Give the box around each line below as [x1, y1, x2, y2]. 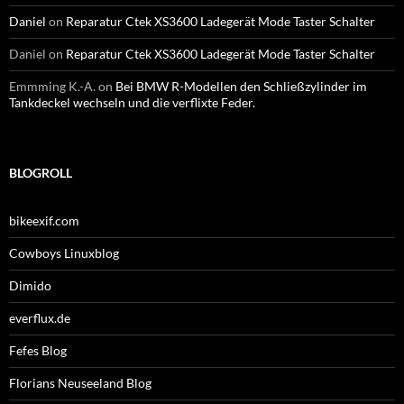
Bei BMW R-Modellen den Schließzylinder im [115, 78, 367, 94]
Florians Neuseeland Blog [9, 375, 151, 390]
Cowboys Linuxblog [9, 245, 119, 261]
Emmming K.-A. [9, 78, 96, 94]
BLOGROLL [9, 165, 72, 180]
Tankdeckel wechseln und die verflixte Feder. [9, 95, 255, 110]
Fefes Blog [9, 343, 67, 358]
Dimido [9, 278, 51, 293]
